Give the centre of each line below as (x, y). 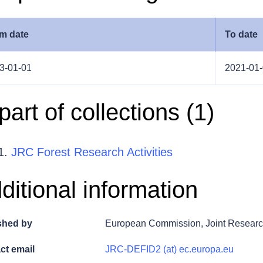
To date (241, 34)
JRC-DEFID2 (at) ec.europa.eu (169, 249)
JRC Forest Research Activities (92, 152)
